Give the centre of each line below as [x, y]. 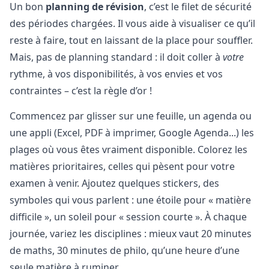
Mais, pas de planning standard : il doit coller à [116, 57]
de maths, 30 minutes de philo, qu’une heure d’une [125, 251]
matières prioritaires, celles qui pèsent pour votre [122, 167]
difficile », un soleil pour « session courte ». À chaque [128, 217]
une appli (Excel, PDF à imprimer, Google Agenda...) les [132, 133]
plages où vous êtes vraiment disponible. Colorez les [128, 150]
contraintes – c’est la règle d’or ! [81, 90]
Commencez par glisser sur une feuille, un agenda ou [131, 116]
